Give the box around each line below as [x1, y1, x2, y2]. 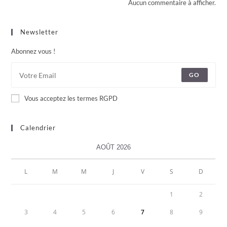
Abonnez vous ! [11, 47, 56, 56]
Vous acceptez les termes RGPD [24, 94, 118, 103]
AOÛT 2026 [96, 143, 131, 152]
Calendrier [20, 124, 56, 132]
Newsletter [20, 28, 59, 36]
